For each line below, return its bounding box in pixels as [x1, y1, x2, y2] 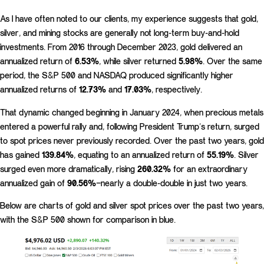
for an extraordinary [173, 163, 247, 174]
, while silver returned [99, 55, 179, 67]
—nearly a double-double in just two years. [96, 177, 247, 189]
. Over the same [203, 55, 262, 67]
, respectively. [151, 84, 202, 95]
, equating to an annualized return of [74, 148, 207, 160]
